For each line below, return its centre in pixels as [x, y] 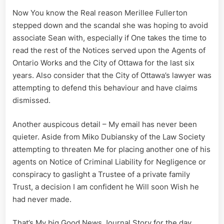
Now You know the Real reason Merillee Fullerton [100, 13]
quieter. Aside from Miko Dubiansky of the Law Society [109, 136]
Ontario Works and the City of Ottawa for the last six [103, 63]
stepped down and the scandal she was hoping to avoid [110, 25]
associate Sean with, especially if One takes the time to [109, 38]
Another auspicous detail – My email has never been [105, 124]
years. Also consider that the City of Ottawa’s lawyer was [112, 75]
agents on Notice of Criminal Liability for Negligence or [109, 161]
